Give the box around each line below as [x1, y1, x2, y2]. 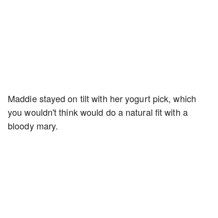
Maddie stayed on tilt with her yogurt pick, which [8, 92, 196, 105]
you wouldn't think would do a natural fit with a [8, 106, 188, 118]
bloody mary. [8, 119, 58, 132]
